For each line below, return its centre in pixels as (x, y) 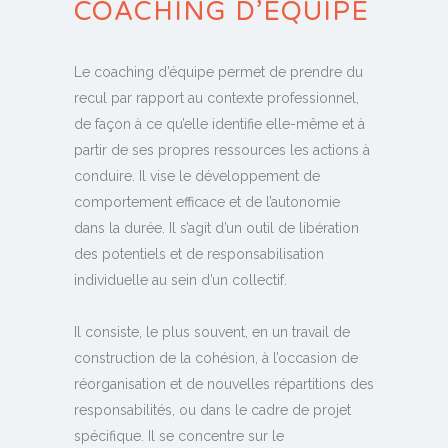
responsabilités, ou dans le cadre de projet (212, 410)
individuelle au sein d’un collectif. (180, 280)
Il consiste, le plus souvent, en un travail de (212, 332)
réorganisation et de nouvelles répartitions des (224, 384)
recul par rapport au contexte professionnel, (216, 98)
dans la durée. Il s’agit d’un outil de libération (216, 228)
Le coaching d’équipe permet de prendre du (218, 72)
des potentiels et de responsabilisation (199, 254)
